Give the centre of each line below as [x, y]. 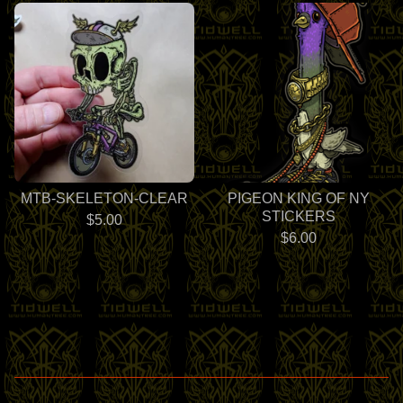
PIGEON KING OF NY [299, 198]
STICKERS [299, 216]
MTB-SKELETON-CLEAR [104, 198]
